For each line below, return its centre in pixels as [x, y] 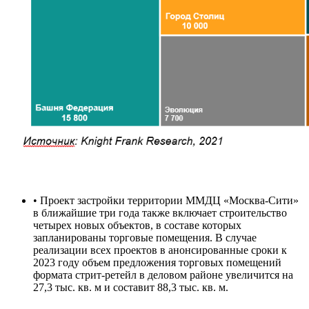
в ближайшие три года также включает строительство [160, 212]
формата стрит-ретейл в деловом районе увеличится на [163, 275]
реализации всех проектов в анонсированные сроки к [160, 250]
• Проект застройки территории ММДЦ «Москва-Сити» [166, 200]
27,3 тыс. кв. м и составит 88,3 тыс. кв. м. [131, 287]
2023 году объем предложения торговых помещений [157, 262]
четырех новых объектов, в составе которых [137, 225]
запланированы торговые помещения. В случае [145, 237]
